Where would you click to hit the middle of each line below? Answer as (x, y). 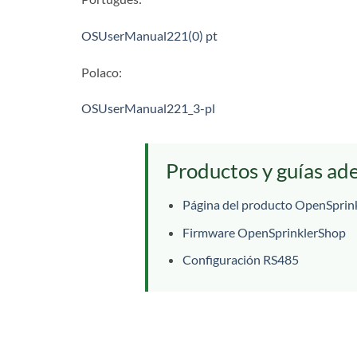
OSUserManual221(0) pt (149, 35)
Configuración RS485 (240, 260)
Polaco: (102, 72)
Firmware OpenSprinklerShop (264, 232)
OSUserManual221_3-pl (148, 108)
